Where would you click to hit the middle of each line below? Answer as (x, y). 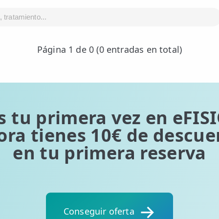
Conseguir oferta (99, 211)
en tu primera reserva (109, 153)
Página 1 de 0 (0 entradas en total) (109, 49)
